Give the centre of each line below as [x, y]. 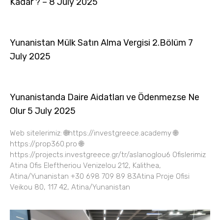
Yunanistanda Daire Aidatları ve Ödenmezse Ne [105, 97]
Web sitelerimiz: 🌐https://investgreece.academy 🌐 [94, 133]
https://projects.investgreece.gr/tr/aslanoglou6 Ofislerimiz [108, 155]
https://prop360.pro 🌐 [47, 144]
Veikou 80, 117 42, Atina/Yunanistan [70, 187]
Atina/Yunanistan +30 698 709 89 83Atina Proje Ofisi [100, 177]
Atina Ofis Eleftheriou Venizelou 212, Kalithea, [85, 166]
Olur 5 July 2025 [43, 111]
